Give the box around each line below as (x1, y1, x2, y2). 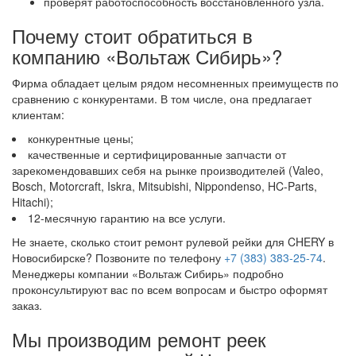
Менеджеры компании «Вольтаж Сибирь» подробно (12, 265, 284, 281)
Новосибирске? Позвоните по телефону (12, 250, 224, 265)
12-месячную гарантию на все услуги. (28, 210, 226, 226)
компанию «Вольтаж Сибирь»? (12, 42, 282, 70)
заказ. (12, 297, 42, 313)
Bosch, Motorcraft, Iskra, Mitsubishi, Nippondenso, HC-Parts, (12, 178, 317, 194)
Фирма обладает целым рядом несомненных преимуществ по (12, 75, 339, 91)
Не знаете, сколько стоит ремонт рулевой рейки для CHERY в (12, 234, 334, 250)
